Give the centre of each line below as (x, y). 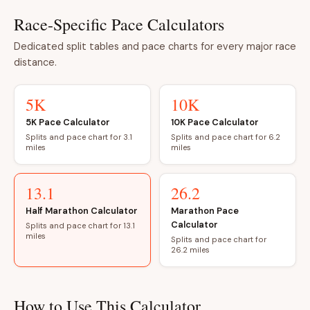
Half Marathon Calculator (82, 211)
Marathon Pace (205, 211)
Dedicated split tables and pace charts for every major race (155, 46)
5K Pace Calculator (68, 122)
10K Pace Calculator (215, 122)
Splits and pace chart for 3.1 (79, 137)
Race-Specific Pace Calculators (119, 24)
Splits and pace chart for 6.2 (226, 137)
